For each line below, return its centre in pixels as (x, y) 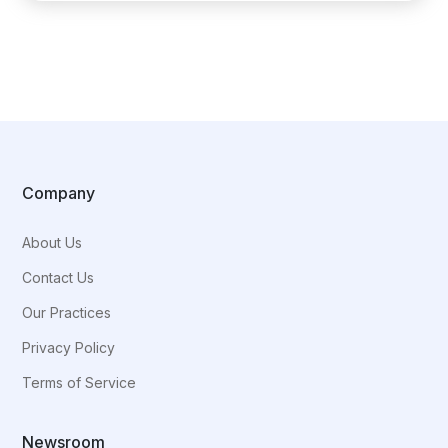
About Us (52, 243)
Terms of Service (79, 383)
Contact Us (58, 278)
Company (59, 193)
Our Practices (67, 313)
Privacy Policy (69, 348)
